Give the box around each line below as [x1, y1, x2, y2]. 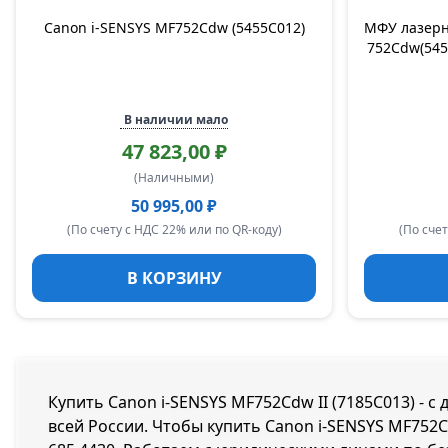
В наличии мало [124, 111, 228, 128]
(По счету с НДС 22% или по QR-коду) [66, 221, 282, 238]
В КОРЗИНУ [126, 267, 222, 289]
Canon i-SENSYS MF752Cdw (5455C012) [43, 18, 305, 37]
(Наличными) [134, 169, 214, 186]
